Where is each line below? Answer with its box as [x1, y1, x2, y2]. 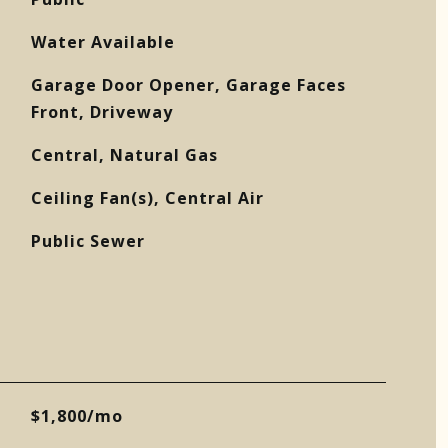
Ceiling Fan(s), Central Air [30, 187, 264, 209]
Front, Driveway [30, 101, 173, 123]
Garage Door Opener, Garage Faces [30, 74, 346, 96]
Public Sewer [30, 230, 145, 252]
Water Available [30, 31, 175, 53]
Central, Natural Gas [30, 144, 218, 166]
